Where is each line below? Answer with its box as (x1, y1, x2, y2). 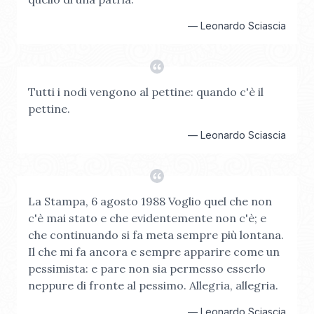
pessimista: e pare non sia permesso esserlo (28, 261, 266, 275)
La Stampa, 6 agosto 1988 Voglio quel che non (28, 194, 272, 208)
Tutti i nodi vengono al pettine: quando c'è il (28, 85, 264, 99)
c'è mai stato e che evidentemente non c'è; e (28, 211, 266, 225)
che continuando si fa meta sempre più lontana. (28, 228, 284, 242)
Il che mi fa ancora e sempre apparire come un (28, 245, 280, 259)
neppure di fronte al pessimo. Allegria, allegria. (28, 278, 278, 292)
